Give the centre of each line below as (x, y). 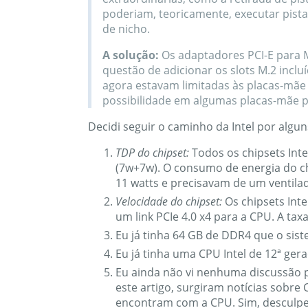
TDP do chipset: (152, 153)
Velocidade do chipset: (169, 202)
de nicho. (126, 29)
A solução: (130, 55)
